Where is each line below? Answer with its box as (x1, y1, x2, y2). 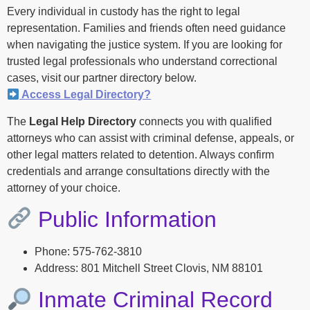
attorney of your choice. (7, 181, 120, 194)
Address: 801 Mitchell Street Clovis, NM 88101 (35, 262, 263, 275)
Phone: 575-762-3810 (35, 246, 142, 258)
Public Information (32, 207, 217, 232)
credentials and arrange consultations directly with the (7, 165, 270, 177)
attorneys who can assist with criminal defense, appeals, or (7, 131, 294, 144)
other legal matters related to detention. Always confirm (7, 148, 274, 161)
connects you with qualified (136, 115, 272, 127)
